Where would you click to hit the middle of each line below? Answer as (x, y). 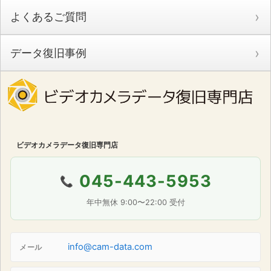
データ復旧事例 (48, 53)
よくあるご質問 (48, 16)
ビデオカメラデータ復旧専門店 (67, 145)
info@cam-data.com (110, 247)
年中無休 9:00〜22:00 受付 (135, 203)
